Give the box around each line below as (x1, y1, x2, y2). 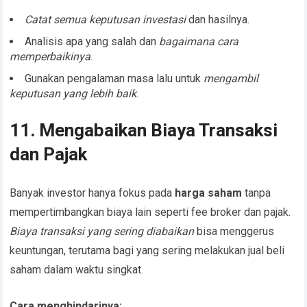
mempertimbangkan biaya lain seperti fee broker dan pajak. (10, 206, 291, 219)
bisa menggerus (194, 225, 275, 238)
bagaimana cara (159, 35, 239, 49)
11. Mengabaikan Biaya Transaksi (10, 120, 278, 141)
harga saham (175, 186, 243, 200)
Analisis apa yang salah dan (25, 35, 160, 49)
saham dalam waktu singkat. (10, 263, 144, 277)
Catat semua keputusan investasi (25, 13, 186, 27)
